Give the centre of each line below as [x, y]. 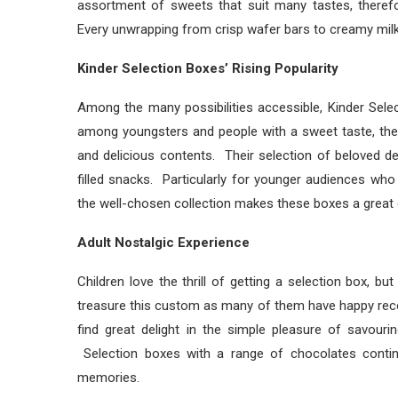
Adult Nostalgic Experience [163, 243]
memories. [108, 378]
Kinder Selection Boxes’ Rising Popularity [208, 68]
